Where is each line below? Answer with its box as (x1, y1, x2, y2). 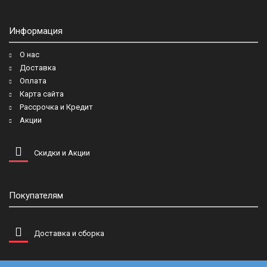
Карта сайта (20, 89, 64, 98)
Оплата (20, 76, 46, 85)
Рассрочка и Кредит (20, 103, 93, 111)
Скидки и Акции (34, 148, 90, 157)
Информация (9, 26, 63, 36)
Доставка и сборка (34, 229, 104, 238)
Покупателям (9, 190, 63, 201)
